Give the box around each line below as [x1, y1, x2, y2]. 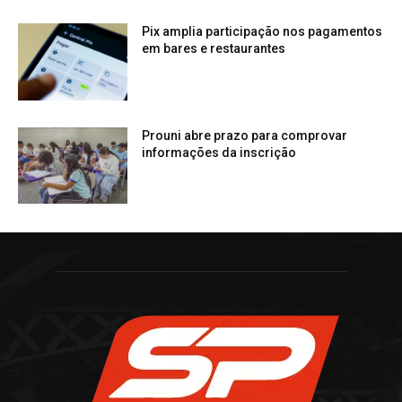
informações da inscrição [142, 144, 297, 160]
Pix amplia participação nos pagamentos [142, 23, 383, 39]
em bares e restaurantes [142, 40, 286, 56]
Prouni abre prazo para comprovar [142, 127, 348, 143]
